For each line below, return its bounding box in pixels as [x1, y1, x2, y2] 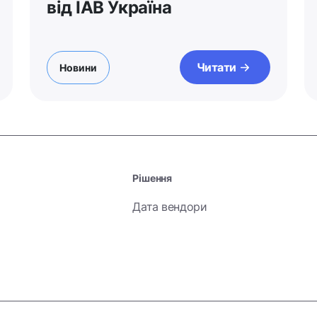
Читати [196, 60, 236, 74]
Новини [59, 61, 97, 74]
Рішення [132, 172, 172, 184]
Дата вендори [132, 200, 207, 214]
